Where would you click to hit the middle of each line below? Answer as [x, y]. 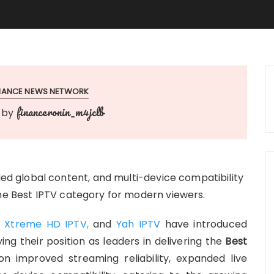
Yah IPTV [140, 224]
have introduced [206, 224]
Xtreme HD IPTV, [49, 224]
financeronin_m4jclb [60, 112]
